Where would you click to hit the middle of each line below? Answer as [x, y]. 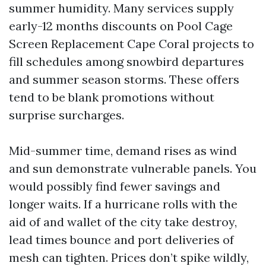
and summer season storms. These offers [124, 79]
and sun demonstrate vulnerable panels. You [133, 168]
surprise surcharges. [66, 115]
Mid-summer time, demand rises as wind [123, 151]
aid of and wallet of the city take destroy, [123, 222]
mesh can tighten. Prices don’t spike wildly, [129, 257]
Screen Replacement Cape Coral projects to [132, 44]
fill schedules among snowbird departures [126, 61]
